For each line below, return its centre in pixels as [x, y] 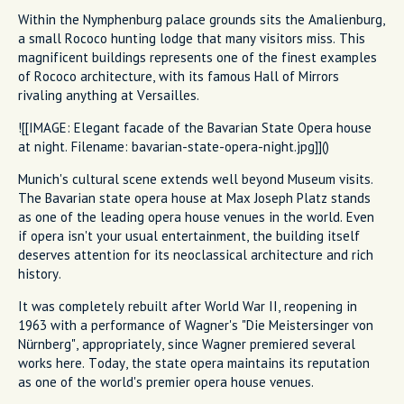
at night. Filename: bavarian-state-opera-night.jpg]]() [174, 146]
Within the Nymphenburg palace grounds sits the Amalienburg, [202, 19]
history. [40, 273]
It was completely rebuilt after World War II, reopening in [188, 306]
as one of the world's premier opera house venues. [166, 381]
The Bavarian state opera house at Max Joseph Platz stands [194, 197]
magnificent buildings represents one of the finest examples [197, 57]
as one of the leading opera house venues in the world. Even [196, 216]
